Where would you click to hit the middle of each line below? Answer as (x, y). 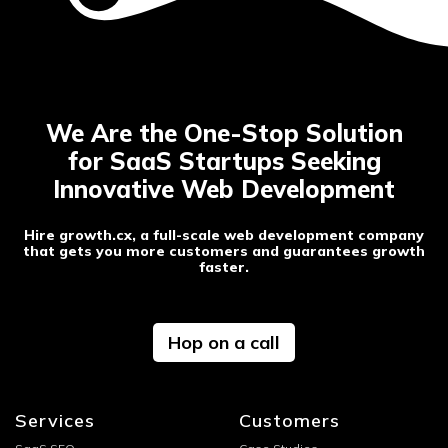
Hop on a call (224, 343)
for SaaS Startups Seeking (224, 161)
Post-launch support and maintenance (196, 25)
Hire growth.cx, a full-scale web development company (224, 235)
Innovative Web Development (224, 189)
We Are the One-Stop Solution (224, 133)
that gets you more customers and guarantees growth (224, 251)
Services (55, 421)
